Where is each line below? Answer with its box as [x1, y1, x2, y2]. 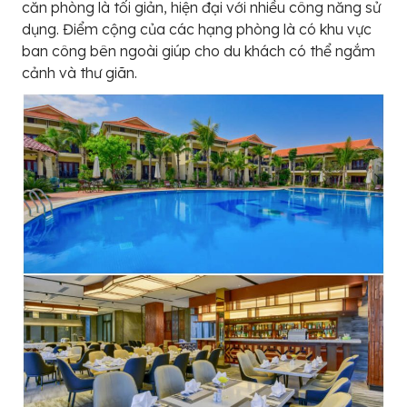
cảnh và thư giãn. [22, 63, 137, 82]
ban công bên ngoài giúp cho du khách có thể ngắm [22, 41, 375, 60]
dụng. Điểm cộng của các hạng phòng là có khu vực [22, 19, 372, 38]
